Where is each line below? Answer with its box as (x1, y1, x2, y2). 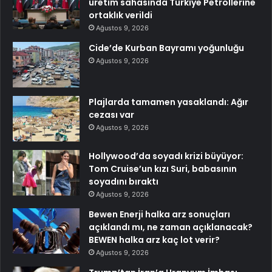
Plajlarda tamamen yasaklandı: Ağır (89, 95, 248, 108)
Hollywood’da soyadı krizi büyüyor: (89, 149, 243, 162)
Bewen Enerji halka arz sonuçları (89, 208, 230, 220)
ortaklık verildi (89, 8, 152, 21)
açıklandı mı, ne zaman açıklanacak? (89, 220, 253, 233)
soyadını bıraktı (89, 175, 158, 188)
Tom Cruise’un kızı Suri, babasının (89, 162, 237, 175)
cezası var (89, 108, 134, 121)
